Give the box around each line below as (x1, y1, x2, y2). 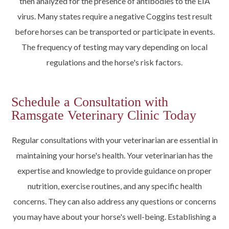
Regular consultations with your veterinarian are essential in (11, 135, 218, 145)
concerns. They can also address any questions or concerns (13, 196, 216, 207)
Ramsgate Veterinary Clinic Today (11, 108, 197, 123)
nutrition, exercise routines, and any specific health (27, 181, 202, 191)
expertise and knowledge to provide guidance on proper (17, 166, 212, 176)
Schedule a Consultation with (11, 95, 169, 110)
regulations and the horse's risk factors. (47, 57, 182, 67)
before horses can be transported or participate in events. (14, 27, 215, 37)
